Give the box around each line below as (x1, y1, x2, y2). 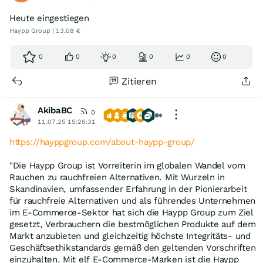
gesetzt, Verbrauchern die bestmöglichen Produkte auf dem (9, 219, 256, 230)
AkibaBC (38, 105, 72, 116)
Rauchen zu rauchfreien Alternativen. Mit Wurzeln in (9, 172, 225, 183)
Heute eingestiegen (9, 13, 89, 23)
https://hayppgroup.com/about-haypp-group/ (9, 137, 195, 147)
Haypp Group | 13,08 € (9, 27, 80, 35)
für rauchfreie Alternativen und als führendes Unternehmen (9, 195, 255, 206)
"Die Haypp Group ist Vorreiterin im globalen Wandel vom (9, 160, 245, 171)
